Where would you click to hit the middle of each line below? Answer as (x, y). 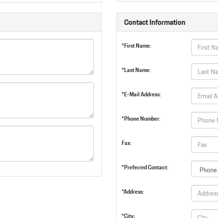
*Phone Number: (141, 118)
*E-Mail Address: (141, 94)
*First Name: (136, 45)
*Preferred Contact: (145, 167)
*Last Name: (136, 70)
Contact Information (155, 22)
